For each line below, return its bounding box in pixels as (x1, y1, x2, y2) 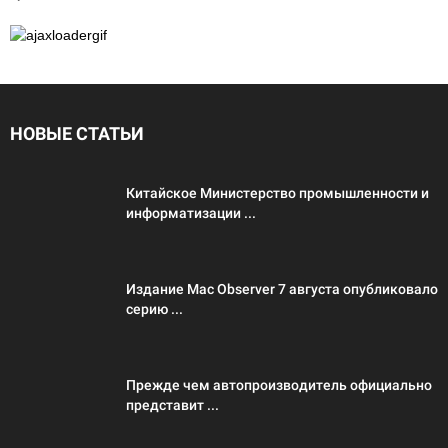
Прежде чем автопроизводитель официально (126, 377, 432, 393)
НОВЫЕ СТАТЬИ (10, 123, 144, 144)
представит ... (126, 397, 219, 413)
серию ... (126, 301, 183, 317)
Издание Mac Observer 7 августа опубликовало (126, 281, 438, 297)
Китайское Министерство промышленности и (126, 185, 429, 201)
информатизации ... (126, 205, 256, 221)
